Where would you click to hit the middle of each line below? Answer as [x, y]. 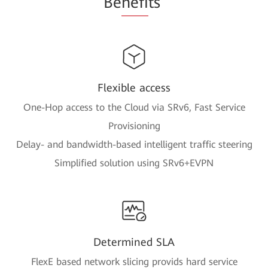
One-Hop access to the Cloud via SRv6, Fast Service [134, 107]
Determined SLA [134, 242]
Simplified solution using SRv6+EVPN [134, 163]
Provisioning [134, 126]
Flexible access [134, 87]
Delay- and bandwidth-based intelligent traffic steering [134, 144]
